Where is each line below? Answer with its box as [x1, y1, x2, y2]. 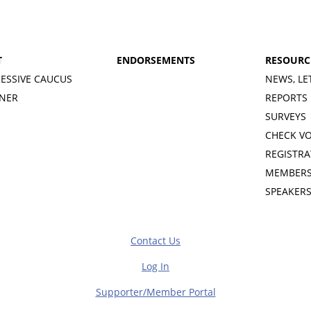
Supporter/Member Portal [95, 285, 216, 299]
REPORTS [264, 91, 308, 105]
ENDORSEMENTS [116, 53, 195, 67]
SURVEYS [264, 110, 306, 124]
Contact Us [131, 234, 180, 248]
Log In [142, 260, 169, 274]
